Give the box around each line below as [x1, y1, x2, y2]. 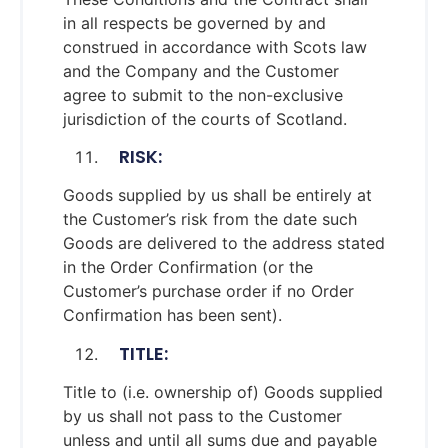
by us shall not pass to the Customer [63, 405, 342, 426]
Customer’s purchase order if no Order [63, 281, 354, 302]
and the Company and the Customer [63, 61, 339, 82]
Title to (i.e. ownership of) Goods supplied [63, 381, 383, 402]
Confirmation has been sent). [63, 305, 282, 326]
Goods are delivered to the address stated [63, 233, 385, 254]
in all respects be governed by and [63, 13, 326, 34]
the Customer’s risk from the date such [63, 209, 357, 230]
